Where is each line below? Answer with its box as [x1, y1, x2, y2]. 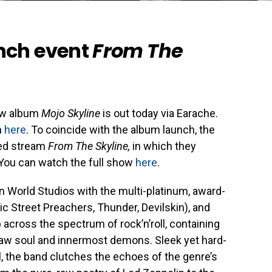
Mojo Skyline [41, 106, 103, 120]
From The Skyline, [48, 139, 132, 152]
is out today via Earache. [103, 106, 218, 120]
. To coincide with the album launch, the [26, 123, 215, 136]
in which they [132, 139, 196, 152]
